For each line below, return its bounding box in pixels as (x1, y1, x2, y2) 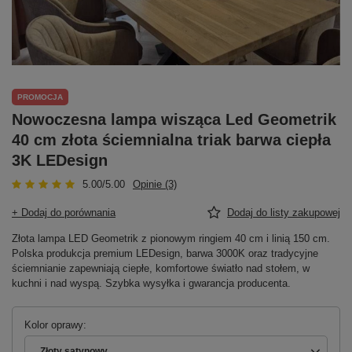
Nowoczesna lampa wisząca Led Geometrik (12, 110, 336, 128)
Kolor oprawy (24, 318, 83, 331)
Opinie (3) (133, 178, 177, 190)
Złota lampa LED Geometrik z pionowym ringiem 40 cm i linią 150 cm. (12, 232, 330, 244)
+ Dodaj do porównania (12, 206, 115, 218)
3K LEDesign (12, 151, 108, 169)
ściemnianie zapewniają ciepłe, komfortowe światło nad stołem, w (12, 262, 310, 274)
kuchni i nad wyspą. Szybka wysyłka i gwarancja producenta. (12, 277, 291, 289)
